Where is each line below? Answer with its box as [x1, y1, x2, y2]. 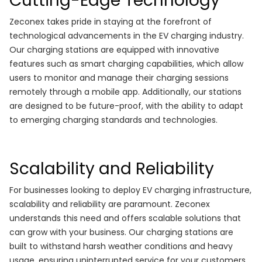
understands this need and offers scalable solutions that [9, 212, 241, 225]
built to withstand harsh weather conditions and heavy [9, 240, 233, 253]
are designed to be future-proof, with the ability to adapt [9, 100, 243, 112]
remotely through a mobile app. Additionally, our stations [9, 86, 242, 98]
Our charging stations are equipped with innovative [9, 44, 219, 56]
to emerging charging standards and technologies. [9, 114, 218, 126]
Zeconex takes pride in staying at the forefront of [9, 16, 212, 28]
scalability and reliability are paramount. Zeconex [9, 198, 210, 211]
